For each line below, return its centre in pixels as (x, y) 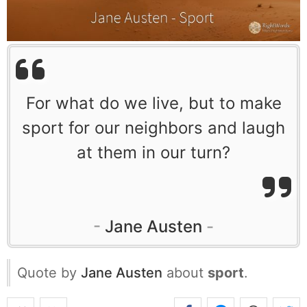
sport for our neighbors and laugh (153, 127)
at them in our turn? (153, 152)
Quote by (49, 272)
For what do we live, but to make (153, 103)
